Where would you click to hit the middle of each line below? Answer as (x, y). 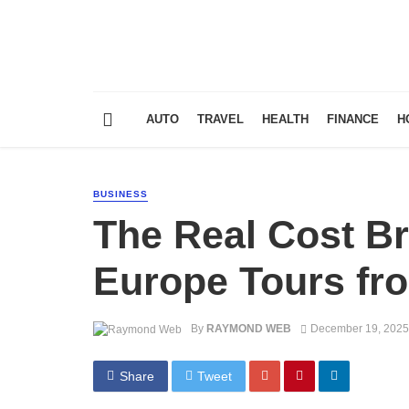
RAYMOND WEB (249, 329)
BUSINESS (121, 194)
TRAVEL (220, 120)
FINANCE (353, 120)
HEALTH (285, 120)
